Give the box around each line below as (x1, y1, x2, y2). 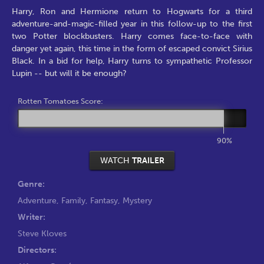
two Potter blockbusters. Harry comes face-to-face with (12, 31, 252, 41)
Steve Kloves (18, 227, 67, 239)
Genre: (18, 178, 45, 189)
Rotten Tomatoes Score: (18, 97, 103, 105)
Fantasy (90, 194, 118, 206)
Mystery (123, 194, 152, 206)
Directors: (18, 244, 57, 255)
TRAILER (131, 155, 164, 166)
